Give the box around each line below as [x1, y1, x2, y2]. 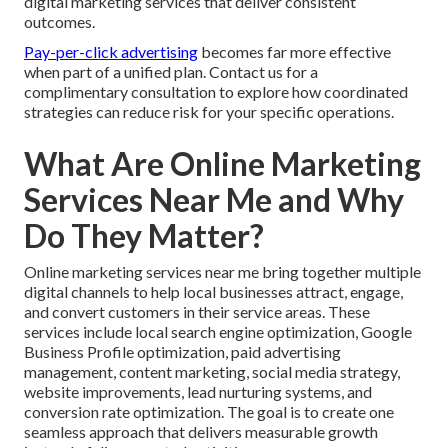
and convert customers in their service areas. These [24, 302, 370, 322]
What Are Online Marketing [24, 144, 421, 184]
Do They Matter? [24, 216, 264, 256]
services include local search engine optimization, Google [24, 322, 412, 342]
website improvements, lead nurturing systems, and [24, 382, 372, 402]
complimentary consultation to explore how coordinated [24, 82, 408, 102]
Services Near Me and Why [24, 180, 404, 220]
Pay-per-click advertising [24, 42, 198, 62]
